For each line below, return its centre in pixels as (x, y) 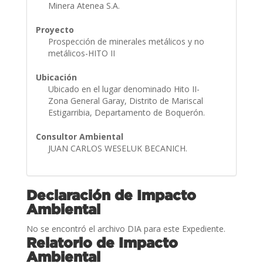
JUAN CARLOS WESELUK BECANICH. (119, 148)
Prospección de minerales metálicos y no (126, 41)
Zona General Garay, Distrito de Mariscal (125, 100)
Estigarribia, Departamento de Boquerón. (127, 112)
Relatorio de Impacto (102, 242)
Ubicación (56, 77)
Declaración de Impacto (111, 195)
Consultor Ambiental (79, 136)
